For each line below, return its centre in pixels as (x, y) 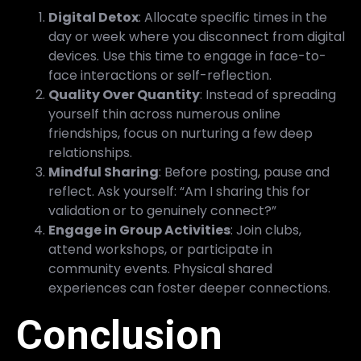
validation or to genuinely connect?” (162, 211)
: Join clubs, (266, 230)
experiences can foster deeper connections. (189, 288)
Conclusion (119, 335)
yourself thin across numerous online (164, 114)
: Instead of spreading (268, 95)
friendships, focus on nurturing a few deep (180, 133)
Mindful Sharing (104, 172)
